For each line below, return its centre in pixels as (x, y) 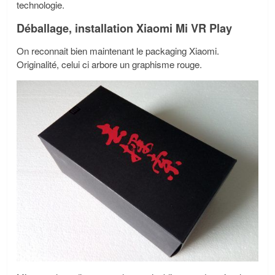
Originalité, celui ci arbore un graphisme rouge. (109, 64)
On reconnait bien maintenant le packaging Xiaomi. (118, 50)
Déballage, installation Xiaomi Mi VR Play (124, 28)
